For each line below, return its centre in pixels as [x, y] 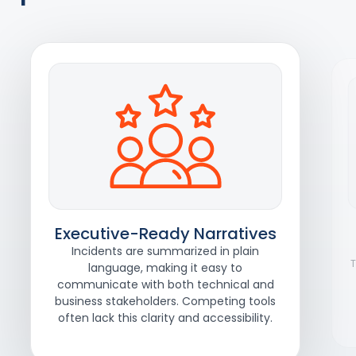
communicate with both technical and [165, 285]
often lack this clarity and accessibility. [165, 318]
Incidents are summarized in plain [165, 252]
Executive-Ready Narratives [165, 234]
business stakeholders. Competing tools [165, 302]
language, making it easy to [165, 268]
